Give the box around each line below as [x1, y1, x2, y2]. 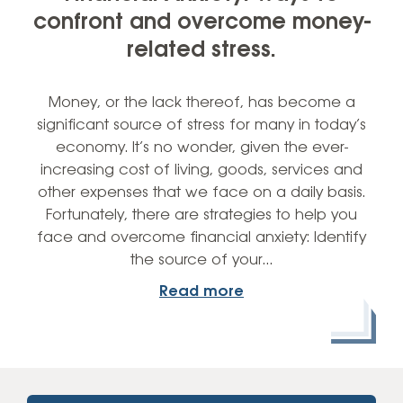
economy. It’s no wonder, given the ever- [55, 139, 348, 157]
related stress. [127, 38, 276, 63]
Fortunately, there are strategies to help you [46, 206, 357, 224]
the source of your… [130, 251, 273, 269]
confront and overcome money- [32, 10, 371, 35]
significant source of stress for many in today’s [37, 116, 366, 134]
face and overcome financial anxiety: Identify [37, 228, 366, 246]
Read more [159, 282, 244, 300]
